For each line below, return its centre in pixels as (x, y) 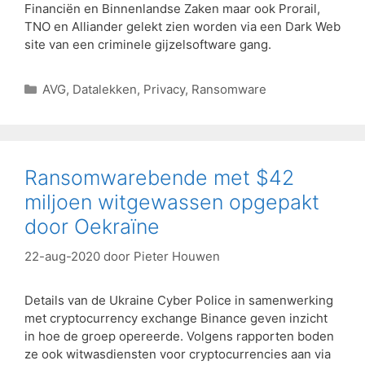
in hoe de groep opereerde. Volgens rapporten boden (179, 336)
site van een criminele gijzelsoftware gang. (148, 45)
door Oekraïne (92, 227)
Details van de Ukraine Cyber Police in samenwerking (179, 300)
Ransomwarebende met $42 (159, 178)
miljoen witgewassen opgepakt (172, 202)
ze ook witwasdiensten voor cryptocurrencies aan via (178, 354)
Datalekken (105, 90)
